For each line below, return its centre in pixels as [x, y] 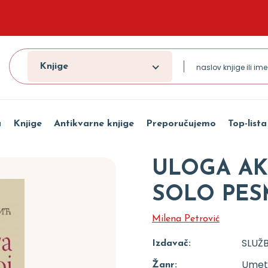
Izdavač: [171, 243]
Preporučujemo [181, 124]
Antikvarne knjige [94, 124]
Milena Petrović [186, 219]
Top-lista [247, 124]
